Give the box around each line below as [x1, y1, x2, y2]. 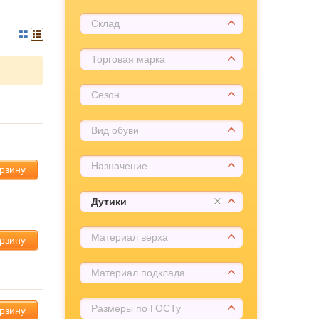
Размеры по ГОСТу [91, 303, 181, 314]
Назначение [91, 160, 147, 172]
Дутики [91, 196, 127, 207]
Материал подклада [91, 267, 185, 278]
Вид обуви [91, 125, 139, 136]
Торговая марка [91, 53, 165, 65]
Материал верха [91, 231, 168, 243]
